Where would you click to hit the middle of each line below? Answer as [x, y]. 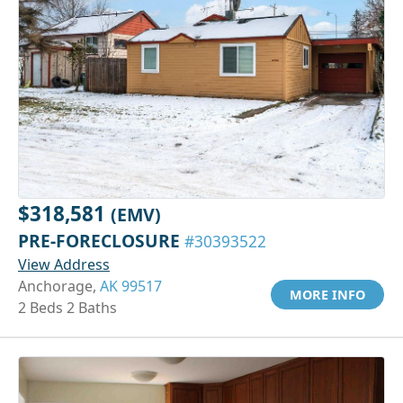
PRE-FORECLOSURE [101, 240]
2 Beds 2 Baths [67, 307]
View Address [64, 264]
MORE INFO [327, 294]
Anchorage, [59, 286]
